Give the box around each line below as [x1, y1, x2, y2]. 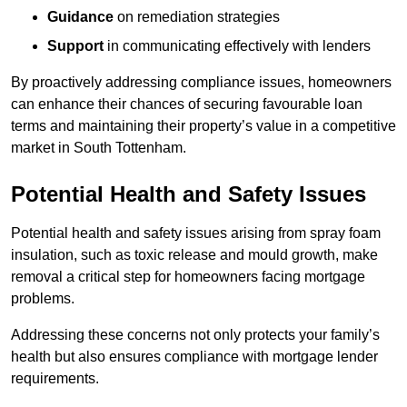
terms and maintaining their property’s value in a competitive [11, 118, 396, 134]
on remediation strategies [114, 9, 280, 25]
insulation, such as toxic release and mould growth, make [11, 247, 378, 263]
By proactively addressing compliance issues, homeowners [11, 74, 392, 91]
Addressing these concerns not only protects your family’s [11, 327, 380, 343]
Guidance [47, 9, 114, 25]
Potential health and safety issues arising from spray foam [11, 225, 381, 242]
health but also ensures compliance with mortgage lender [11, 349, 378, 365]
